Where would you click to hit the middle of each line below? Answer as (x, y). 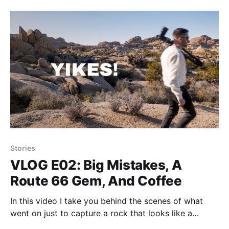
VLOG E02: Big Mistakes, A (96, 165)
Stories (23, 148)
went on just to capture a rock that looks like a (101, 213)
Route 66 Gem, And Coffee (96, 181)
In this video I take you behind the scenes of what (107, 201)
